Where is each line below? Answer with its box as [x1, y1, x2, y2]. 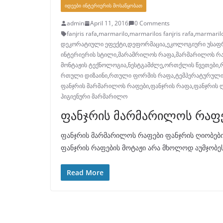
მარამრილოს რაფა [118, 50, 174, 59]
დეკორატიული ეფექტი [61, 40, 126, 49]
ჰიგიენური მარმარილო [61, 92, 127, 101]
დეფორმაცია [127, 40, 165, 49]
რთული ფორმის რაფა [109, 71, 174, 80]
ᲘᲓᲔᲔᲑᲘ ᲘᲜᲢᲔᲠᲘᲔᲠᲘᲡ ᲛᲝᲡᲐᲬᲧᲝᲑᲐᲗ [65, 2, 142, 9]
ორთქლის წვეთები [164, 61, 219, 70]
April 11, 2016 [90, 19, 128, 28]
